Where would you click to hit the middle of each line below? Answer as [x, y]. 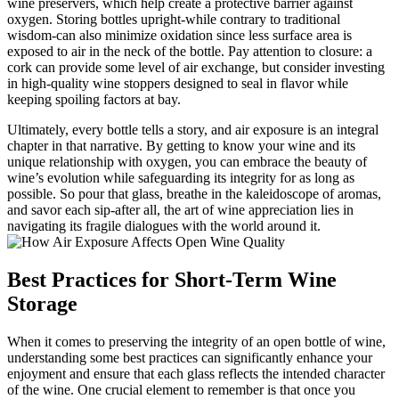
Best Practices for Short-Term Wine [172, 280]
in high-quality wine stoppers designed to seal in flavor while [178, 84]
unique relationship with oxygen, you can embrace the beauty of [187, 162]
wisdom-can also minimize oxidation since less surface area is [179, 36]
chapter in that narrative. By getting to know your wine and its [181, 146]
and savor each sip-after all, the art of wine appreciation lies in [180, 210]
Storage [42, 304]
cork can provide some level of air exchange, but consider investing [196, 68]
